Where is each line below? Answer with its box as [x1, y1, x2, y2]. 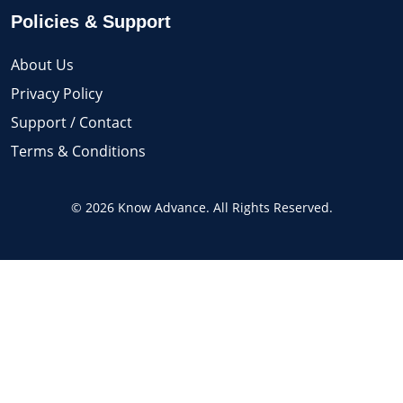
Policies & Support [11, 12, 171, 31]
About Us [11, 55, 74, 75]
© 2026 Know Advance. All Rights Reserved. [70, 199, 333, 216]
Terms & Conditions [11, 141, 146, 161]
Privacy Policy [11, 84, 103, 103]
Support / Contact [11, 112, 132, 132]
